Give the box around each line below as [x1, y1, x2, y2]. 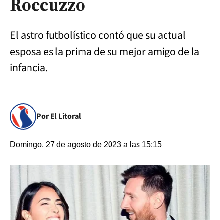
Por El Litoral [36, 111, 81, 122]
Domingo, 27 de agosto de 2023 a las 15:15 [10, 140, 162, 149]
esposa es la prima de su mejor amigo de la [10, 44, 199, 59]
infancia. [10, 60, 48, 76]
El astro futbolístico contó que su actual [10, 27, 186, 43]
